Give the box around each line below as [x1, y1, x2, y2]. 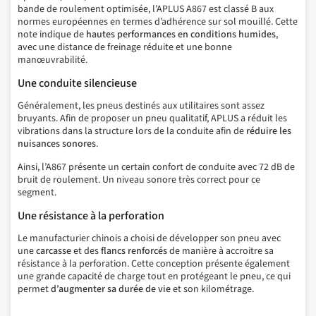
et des [71, 244, 101, 259]
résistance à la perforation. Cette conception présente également [18, 257, 290, 272]
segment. [18, 186, 56, 200]
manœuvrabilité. [18, 53, 87, 68]
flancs [101, 244, 126, 259]
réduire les [246, 124, 291, 139]
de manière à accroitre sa [167, 244, 274, 259]
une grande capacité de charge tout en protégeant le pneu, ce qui [18, 269, 291, 284]
